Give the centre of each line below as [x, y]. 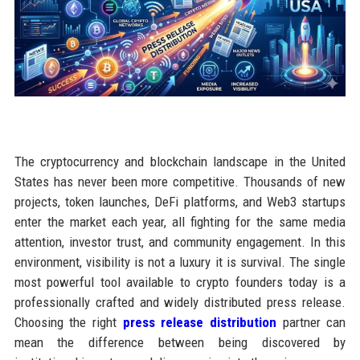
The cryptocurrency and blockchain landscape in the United [180, 162]
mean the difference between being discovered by [180, 343]
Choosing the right [68, 323]
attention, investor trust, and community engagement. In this [180, 242]
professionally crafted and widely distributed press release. [180, 303]
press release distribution [200, 323]
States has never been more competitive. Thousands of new [180, 182]
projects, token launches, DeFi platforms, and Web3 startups [180, 202]
